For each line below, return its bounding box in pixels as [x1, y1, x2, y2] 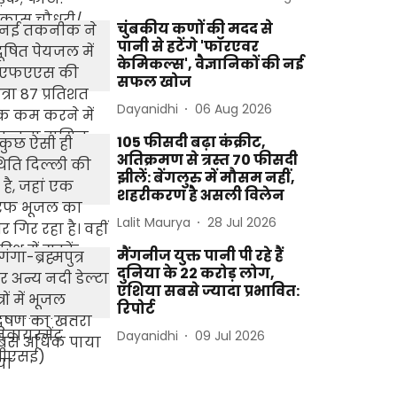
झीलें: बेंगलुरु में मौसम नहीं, [117, 167, 296, 188]
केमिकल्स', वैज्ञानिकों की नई [117, 54, 305, 74]
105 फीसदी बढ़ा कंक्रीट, [117, 132, 267, 152]
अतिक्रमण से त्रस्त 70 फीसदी [117, 150, 299, 170]
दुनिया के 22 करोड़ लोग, [117, 263, 276, 284]
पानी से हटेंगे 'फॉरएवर [117, 36, 260, 57]
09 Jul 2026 [195, 326, 266, 345]
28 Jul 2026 [207, 213, 277, 231]
